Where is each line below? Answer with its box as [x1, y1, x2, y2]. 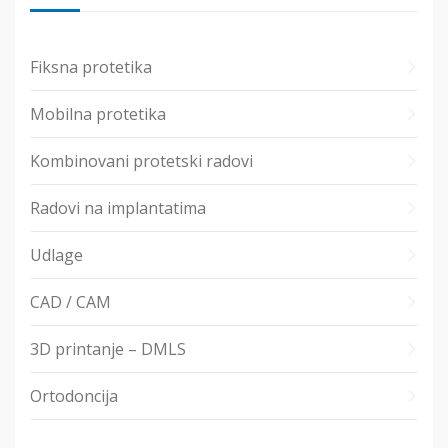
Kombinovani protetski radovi [30, 149, 253, 172]
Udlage [30, 243, 83, 266]
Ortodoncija [30, 384, 118, 407]
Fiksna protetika [30, 55, 152, 78]
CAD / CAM [30, 290, 111, 313]
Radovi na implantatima [30, 196, 206, 219]
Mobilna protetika [30, 102, 166, 125]
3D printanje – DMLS [30, 337, 186, 360]
